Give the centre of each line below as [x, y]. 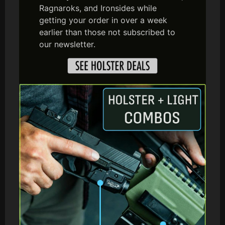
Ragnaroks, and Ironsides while [98, 8]
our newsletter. [67, 44]
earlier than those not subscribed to [107, 32]
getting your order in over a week [103, 20]
